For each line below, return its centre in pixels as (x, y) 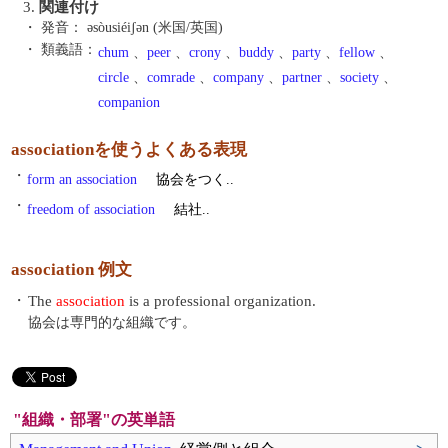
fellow (357, 52)
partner (302, 77)
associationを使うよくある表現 (129, 149)
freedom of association (91, 209)
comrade (171, 77)
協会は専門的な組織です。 (112, 322)
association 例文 (71, 269)
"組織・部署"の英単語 (94, 419)
